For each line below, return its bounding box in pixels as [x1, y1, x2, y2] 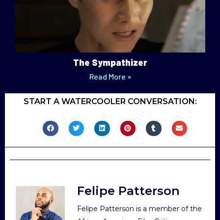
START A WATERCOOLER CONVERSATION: [23, 96, 197, 106]
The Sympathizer [73, 56, 147, 68]
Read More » [89, 71, 131, 81]
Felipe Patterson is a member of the [77, 204, 202, 214]
